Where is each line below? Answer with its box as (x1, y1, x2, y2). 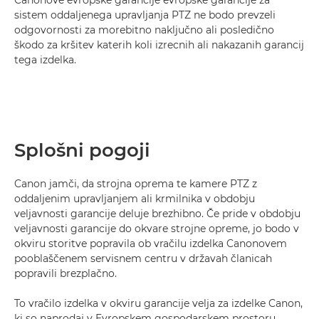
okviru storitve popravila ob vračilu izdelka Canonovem (14, 237, 287, 250)
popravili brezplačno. (14, 267, 117, 280)
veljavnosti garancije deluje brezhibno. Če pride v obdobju (14, 207, 300, 220)
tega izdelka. (14, 53, 76, 66)
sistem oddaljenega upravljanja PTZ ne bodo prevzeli (14, 9, 276, 21)
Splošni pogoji (14, 139, 150, 162)
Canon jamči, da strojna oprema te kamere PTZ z (14, 177, 257, 190)
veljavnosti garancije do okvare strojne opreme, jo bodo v (14, 222, 299, 235)
